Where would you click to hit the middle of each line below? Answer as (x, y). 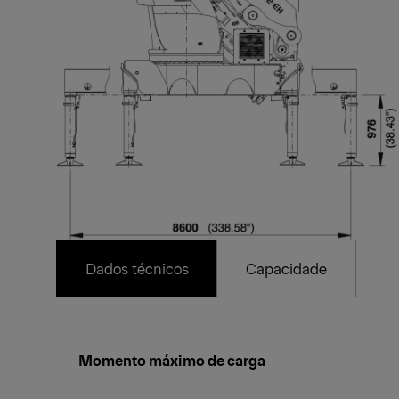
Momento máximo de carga (172, 360)
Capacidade (286, 269)
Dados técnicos (137, 269)
